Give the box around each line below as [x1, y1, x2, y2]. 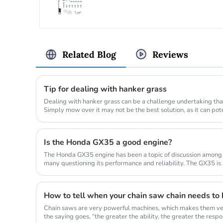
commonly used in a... [44, 167, 105, 176]
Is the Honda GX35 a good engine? [44, 136, 172, 148]
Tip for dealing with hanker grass [44, 83, 167, 95]
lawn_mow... [44, 113, 80, 123]
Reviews [152, 49, 188, 61]
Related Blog [62, 49, 116, 61]
